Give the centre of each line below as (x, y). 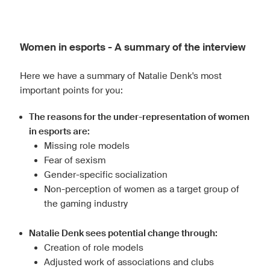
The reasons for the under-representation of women (139, 117)
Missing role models (87, 146)
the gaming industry (86, 204)
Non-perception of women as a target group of (142, 189)
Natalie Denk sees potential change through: (123, 234)
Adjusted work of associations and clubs (129, 262)
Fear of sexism (75, 160)
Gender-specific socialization (106, 175)
